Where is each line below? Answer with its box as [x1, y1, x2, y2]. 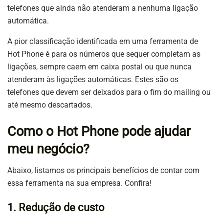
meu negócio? [7, 141, 89, 157]
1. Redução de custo [7, 201, 105, 214]
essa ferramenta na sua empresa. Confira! [7, 178, 152, 188]
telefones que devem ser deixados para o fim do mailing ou [7, 88, 211, 97]
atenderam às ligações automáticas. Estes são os [7, 75, 178, 85]
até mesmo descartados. [7, 100, 92, 110]
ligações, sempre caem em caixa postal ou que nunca [7, 62, 192, 72]
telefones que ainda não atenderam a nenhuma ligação [7, 3, 198, 13]
